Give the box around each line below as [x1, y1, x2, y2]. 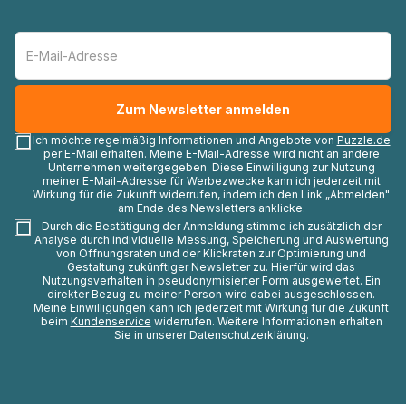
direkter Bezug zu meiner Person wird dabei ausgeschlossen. [47, 287, 375, 302]
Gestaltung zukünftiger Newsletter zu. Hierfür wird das [67, 260, 355, 275]
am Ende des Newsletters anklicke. [117, 201, 305, 216]
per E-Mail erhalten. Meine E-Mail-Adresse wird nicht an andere [43, 147, 380, 161]
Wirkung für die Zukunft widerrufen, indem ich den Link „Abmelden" [33, 188, 390, 202]
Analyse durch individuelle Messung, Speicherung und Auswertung [34, 233, 389, 247]
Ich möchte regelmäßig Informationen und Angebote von [32, 133, 337, 148]
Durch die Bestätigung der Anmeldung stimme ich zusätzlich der [41, 219, 382, 234]
